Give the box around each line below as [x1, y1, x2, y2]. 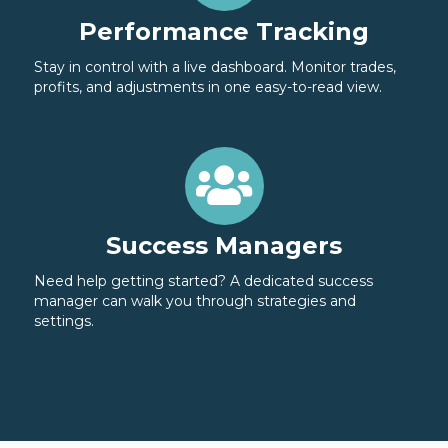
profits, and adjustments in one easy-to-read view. [34, 78, 382, 97]
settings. [34, 312, 94, 331]
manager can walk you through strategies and [34, 292, 356, 311]
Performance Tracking [79, 17, 369, 47]
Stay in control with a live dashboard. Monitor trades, [34, 58, 396, 77]
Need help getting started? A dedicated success [34, 272, 373, 291]
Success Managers [106, 231, 342, 261]
